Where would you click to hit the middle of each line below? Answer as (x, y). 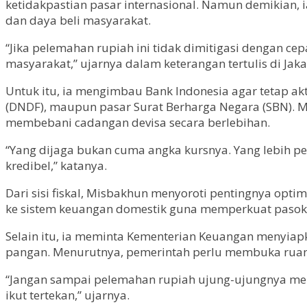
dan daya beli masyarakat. (78, 20)
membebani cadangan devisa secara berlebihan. (138, 122)
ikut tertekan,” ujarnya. (67, 295)
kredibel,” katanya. (56, 165)
